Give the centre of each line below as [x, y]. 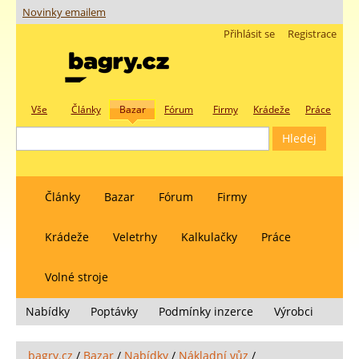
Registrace [312, 34]
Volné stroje [77, 277]
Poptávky [114, 311]
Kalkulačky [209, 237]
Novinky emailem [64, 13]
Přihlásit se [249, 34]
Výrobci [294, 311]
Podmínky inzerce [206, 311]
